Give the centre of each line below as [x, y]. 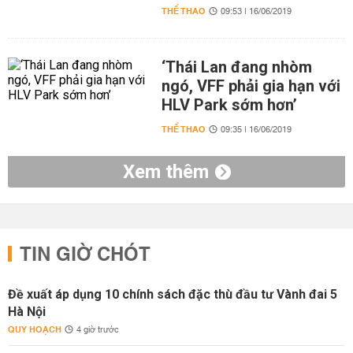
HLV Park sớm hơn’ [229, 105]
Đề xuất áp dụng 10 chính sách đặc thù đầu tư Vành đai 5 [173, 294]
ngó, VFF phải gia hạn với [251, 86]
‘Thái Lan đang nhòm [236, 67]
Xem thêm [165, 172]
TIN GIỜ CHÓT [85, 255]
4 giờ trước [98, 330]
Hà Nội [27, 312]
